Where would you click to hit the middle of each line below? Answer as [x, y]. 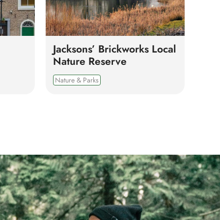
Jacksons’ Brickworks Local [114, 49]
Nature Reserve [90, 61]
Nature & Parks [77, 80]
